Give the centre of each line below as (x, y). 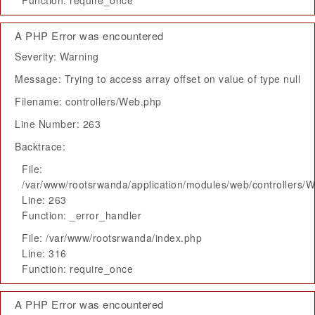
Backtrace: (40, 146)
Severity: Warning (57, 56)
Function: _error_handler (82, 215)
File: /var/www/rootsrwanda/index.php (112, 238)
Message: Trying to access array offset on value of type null (157, 79)
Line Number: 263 (58, 124)
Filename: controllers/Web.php (88, 101)
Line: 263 (44, 200)
